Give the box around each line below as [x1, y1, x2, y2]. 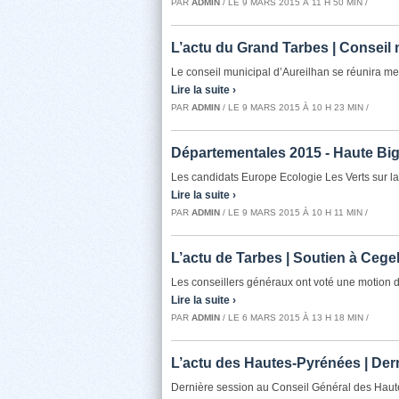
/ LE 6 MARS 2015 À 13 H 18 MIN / [220, 313, 369, 322]
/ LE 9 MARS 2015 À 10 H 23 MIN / [220, 102, 369, 112]
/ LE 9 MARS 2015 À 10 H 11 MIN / [220, 208, 368, 217]
